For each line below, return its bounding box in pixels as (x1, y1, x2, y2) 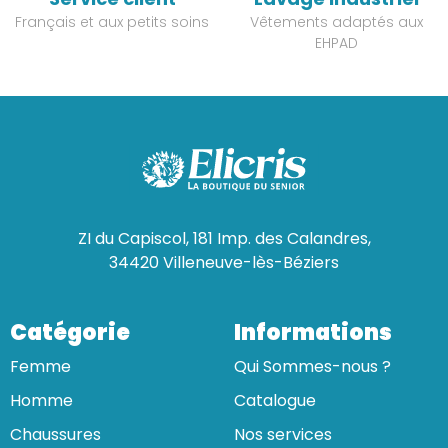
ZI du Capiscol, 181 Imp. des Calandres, (77, 227, 371, 251)
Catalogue (234, 389, 316, 413)
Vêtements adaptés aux (249, 12, 423, 33)
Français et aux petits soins (15, 12, 209, 33)
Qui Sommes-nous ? (234, 355, 391, 379)
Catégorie (10, 317, 130, 349)
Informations (234, 317, 392, 349)
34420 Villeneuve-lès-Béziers (109, 251, 339, 275)
